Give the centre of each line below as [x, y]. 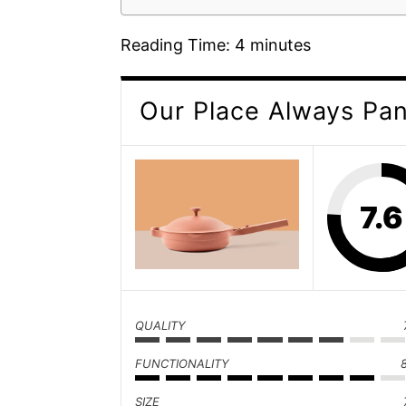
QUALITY [160, 326]
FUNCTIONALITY [182, 364]
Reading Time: [178, 45]
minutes [280, 45]
